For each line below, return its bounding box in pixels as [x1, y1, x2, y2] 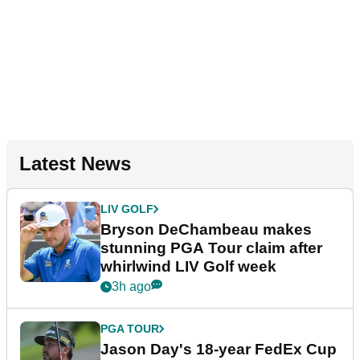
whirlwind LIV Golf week [100, 257, 276, 275]
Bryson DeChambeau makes [100, 220, 312, 238]
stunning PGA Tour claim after [100, 239, 322, 256]
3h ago [112, 279, 151, 293]
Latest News [19, 152, 131, 174]
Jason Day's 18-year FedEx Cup [100, 340, 337, 358]
